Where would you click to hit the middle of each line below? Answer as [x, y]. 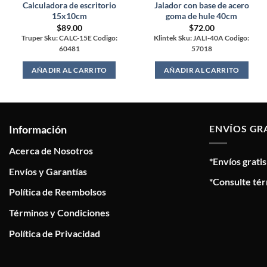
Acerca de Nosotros [51, 151]
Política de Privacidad [55, 233]
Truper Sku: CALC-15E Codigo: [69, 38]
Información [38, 130]
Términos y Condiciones [59, 212]
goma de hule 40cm [202, 16]
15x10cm [69, 16]
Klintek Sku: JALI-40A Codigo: [202, 38]
